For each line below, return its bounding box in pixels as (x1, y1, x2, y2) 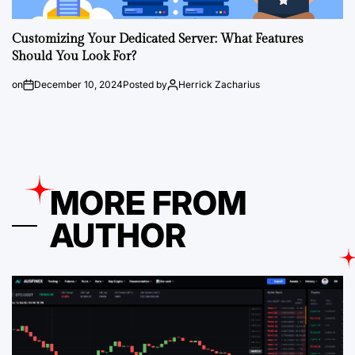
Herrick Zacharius (178, 78, 260, 90)
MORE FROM (50, 183, 246, 223)
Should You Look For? (12, 49, 136, 64)
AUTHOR (50, 216, 186, 255)
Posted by (123, 78, 167, 90)
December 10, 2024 (34, 78, 123, 90)
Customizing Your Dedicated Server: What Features (12, 32, 303, 47)
